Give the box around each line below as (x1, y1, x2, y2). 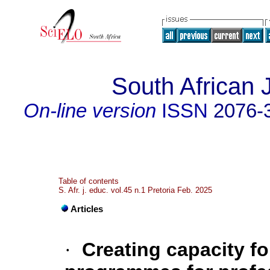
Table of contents (58, 177, 119, 186)
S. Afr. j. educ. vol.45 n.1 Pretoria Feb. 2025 (58, 186, 212, 195)
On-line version (24, 100, 156, 122)
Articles (71, 204, 103, 215)
